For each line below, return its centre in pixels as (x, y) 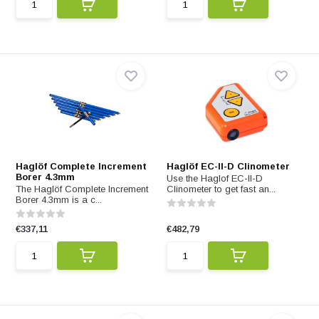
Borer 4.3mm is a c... (59, 200)
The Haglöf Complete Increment (82, 189)
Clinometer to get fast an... (221, 189)
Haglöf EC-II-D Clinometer (228, 166)
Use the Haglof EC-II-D (215, 178)
